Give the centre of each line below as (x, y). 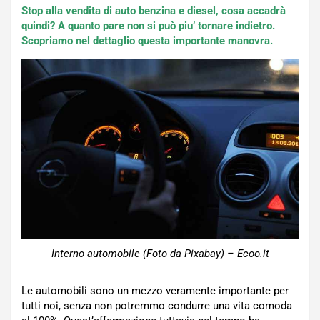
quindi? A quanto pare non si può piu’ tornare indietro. (148, 26)
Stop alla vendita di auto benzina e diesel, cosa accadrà (154, 11)
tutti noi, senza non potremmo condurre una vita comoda (157, 305)
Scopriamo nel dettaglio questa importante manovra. (147, 41)
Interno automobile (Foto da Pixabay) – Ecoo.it (160, 253)
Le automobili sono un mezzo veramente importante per (155, 290)
